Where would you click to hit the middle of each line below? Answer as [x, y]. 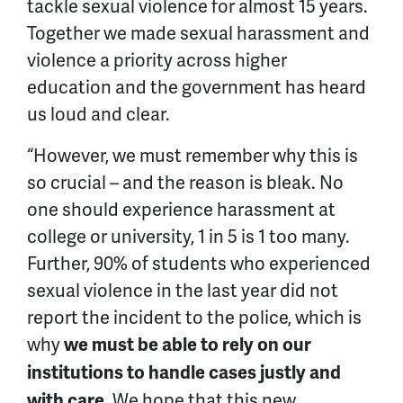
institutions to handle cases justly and [184, 372]
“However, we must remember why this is [193, 155]
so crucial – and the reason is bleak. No [185, 182]
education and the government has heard [197, 87]
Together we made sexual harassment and [198, 33]
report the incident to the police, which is [194, 317]
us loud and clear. [100, 114]
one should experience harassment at [181, 209]
